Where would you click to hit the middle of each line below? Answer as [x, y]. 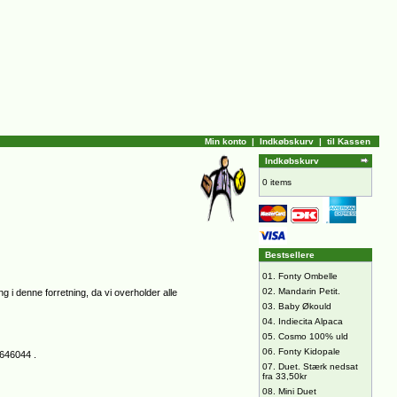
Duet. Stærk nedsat [318, 366]
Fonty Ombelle [308, 276]
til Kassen [349, 141]
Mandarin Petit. [309, 291]
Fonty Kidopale [309, 351]
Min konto [226, 141]
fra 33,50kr [284, 376]
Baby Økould [305, 306]
